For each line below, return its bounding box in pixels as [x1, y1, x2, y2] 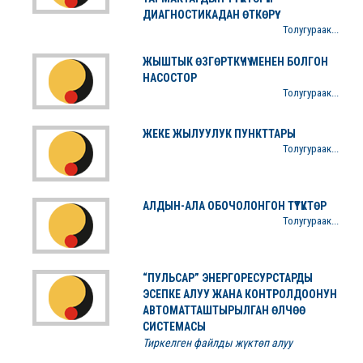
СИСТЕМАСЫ [142, 320, 206, 333]
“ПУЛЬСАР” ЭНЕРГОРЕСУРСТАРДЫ [142, 271, 313, 284]
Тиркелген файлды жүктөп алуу [142, 336, 293, 349]
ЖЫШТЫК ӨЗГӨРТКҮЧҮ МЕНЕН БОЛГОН [142, 55, 328, 68]
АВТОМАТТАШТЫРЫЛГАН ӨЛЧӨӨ [142, 304, 305, 317]
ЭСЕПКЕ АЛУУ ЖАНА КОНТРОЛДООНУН [142, 288, 337, 301]
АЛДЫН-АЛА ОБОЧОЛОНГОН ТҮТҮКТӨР [142, 199, 327, 212]
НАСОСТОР [142, 71, 197, 84]
